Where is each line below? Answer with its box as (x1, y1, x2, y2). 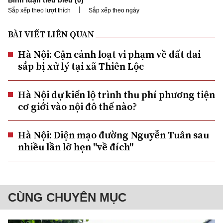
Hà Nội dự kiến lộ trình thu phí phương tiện (18, 87, 215, 102)
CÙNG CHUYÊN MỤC (8, 190, 126, 204)
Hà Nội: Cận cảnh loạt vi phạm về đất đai (18, 47, 201, 61)
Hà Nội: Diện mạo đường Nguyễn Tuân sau (18, 127, 209, 142)
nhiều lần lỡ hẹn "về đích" (18, 139, 133, 154)
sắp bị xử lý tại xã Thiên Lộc (18, 59, 144, 73)
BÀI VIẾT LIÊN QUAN (8, 27, 94, 40)
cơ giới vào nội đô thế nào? (18, 99, 137, 113)
